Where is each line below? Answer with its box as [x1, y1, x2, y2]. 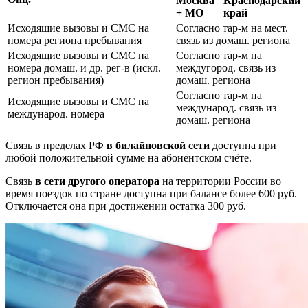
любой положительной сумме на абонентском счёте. [5, 152, 252, 164]
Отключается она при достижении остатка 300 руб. [5, 200, 246, 212]
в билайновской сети [107, 140, 210, 152]
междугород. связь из [176, 62, 276, 74]
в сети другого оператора [35, 175, 159, 188]
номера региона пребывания [8, 34, 142, 47]
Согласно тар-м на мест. [176, 22, 288, 34]
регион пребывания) [8, 74, 104, 87]
